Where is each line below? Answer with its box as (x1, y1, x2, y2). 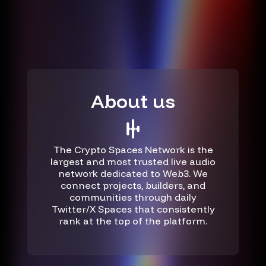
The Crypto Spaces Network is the (53, 143, 213, 156)
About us (91, 88, 175, 113)
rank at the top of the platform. (59, 214, 207, 227)
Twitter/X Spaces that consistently (51, 202, 215, 215)
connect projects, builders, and (61, 179, 205, 191)
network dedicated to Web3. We (58, 167, 208, 179)
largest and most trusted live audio (50, 155, 216, 167)
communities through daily (69, 191, 197, 203)
